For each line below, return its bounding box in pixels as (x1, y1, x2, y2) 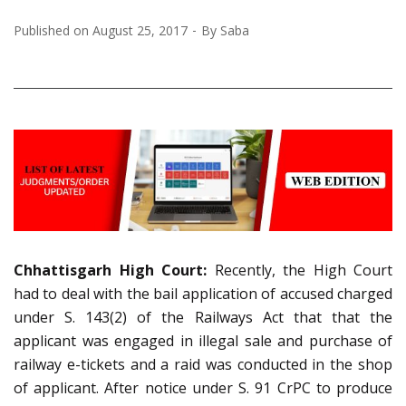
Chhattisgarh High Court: (14, 259, 207, 280)
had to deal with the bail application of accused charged (14, 283, 392, 304)
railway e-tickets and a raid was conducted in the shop (14, 353, 392, 374)
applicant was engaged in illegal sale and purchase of (14, 330, 392, 351)
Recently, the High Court (207, 259, 392, 280)
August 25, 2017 (92, 21, 188, 39)
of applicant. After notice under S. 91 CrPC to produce (14, 377, 392, 398)
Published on (14, 21, 92, 39)
